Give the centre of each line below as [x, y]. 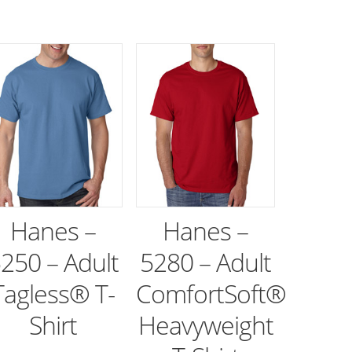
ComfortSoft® [211, 293]
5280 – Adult [206, 262]
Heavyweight [205, 324]
